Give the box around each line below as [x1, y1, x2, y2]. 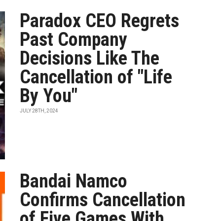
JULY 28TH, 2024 [20, 108, 59, 113]
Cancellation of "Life [20, 66, 173, 88]
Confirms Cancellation [20, 189, 186, 211]
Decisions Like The [20, 47, 160, 69]
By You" [20, 85, 78, 107]
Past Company [20, 29, 128, 50]
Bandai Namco [20, 170, 128, 192]
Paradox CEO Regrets [20, 10, 180, 32]
